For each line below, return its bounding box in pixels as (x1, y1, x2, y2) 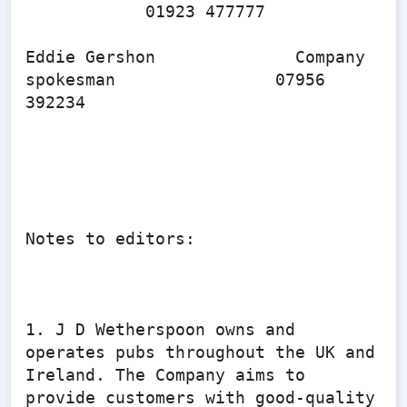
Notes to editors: (25, 229, 195, 248)
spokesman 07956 (25, 70, 325, 89)
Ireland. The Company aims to (25, 365, 305, 384)
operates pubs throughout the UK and (25, 342, 375, 362)
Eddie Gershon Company (25, 47, 365, 66)
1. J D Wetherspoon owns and (25, 320, 295, 339)
